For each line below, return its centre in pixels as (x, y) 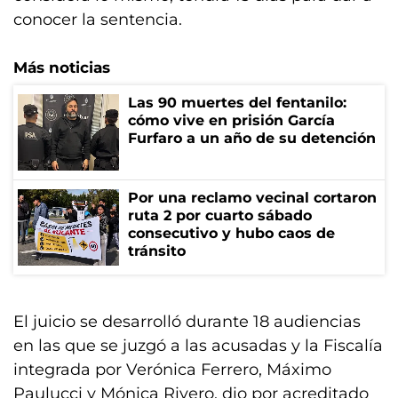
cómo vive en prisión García (231, 120)
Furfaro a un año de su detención (252, 138)
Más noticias (62, 68)
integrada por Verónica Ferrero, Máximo (172, 370)
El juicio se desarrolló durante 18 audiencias (187, 322)
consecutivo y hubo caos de (231, 233)
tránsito (157, 251)
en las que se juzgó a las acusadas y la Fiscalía (198, 346)
